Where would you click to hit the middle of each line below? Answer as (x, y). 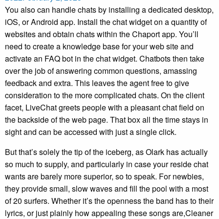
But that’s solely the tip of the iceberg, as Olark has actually (106, 152)
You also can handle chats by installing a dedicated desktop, (109, 9)
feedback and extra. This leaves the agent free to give (97, 83)
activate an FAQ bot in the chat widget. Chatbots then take (105, 58)
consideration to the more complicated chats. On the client (105, 95)
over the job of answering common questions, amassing (101, 70)
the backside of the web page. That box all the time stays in (107, 119)
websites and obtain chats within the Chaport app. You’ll (102, 34)
